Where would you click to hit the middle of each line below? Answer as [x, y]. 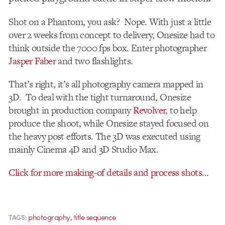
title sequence [95, 217]
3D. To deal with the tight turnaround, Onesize [100, 97]
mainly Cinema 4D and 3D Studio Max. [84, 149]
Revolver [149, 110]
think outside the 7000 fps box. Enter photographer [108, 48]
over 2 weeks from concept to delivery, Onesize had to [112, 35]
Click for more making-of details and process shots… [109, 173]
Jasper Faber [32, 61]
